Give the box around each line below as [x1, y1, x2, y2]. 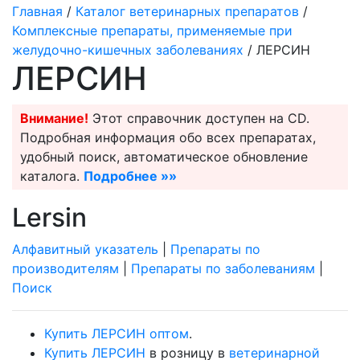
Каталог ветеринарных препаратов [76, 3, 299, 19]
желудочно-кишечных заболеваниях [12, 42, 243, 58]
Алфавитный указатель [12, 241, 158, 257]
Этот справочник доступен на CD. [88, 110, 309, 126]
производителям [12, 260, 119, 276]
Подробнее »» [84, 168, 177, 184]
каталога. [20, 168, 84, 184]
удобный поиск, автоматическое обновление [20, 149, 308, 165]
